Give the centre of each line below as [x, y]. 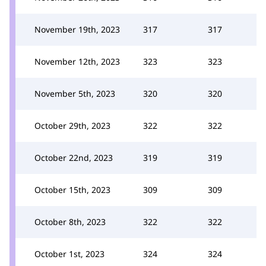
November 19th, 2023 [77, 29]
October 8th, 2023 [70, 221]
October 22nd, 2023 [74, 157]
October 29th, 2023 [72, 125]
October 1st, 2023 [69, 254]
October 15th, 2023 [72, 189]
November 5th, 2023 [75, 93]
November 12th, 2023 [77, 61]
